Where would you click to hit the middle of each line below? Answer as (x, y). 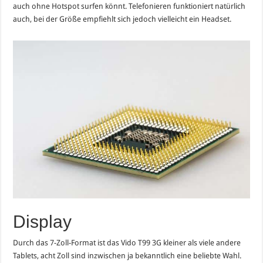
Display (43, 222)
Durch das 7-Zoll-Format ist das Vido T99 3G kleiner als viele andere (127, 243)
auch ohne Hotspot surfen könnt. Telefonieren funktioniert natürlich (129, 6)
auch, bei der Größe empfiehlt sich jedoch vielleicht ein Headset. (122, 19)
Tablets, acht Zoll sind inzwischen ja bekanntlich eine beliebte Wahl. (127, 256)
